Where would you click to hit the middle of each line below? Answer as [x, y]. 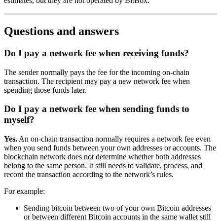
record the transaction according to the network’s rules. [89, 174]
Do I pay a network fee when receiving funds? [96, 53]
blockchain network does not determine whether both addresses [102, 156]
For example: [24, 191]
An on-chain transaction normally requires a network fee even [114, 139]
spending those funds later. [45, 90]
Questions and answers [61, 31]
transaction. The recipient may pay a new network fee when [97, 81]
